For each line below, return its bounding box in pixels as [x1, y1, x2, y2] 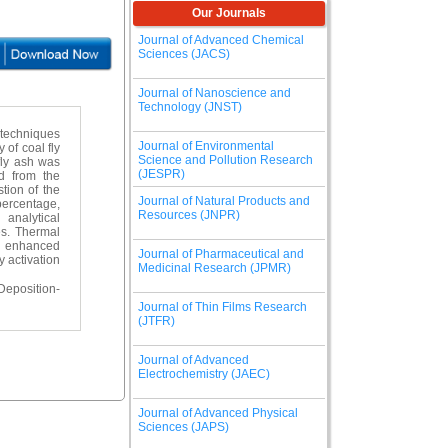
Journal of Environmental [138, 139, 274, 153]
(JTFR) [138, 314, 175, 328]
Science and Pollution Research [138, 153, 313, 167]
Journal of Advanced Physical [138, 406, 298, 420]
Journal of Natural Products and [138, 194, 310, 208]
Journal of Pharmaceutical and [138, 247, 304, 261]
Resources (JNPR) [138, 208, 240, 222]
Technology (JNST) [138, 100, 242, 114]
